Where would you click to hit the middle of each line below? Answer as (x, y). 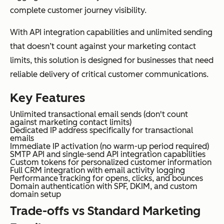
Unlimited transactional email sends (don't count (99, 114)
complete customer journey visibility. (78, 10)
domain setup (35, 194)
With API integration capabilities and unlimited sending (111, 32)
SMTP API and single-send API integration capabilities (108, 154)
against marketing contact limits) (71, 122)
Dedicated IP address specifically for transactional (101, 130)
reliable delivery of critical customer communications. (109, 74)
